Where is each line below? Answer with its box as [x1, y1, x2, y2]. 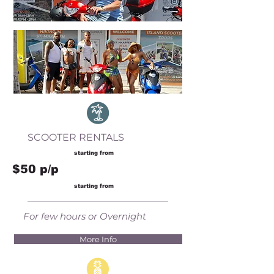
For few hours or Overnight [23, 210, 146, 222]
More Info [80, 234, 117, 244]
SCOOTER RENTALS [28, 131, 124, 143]
